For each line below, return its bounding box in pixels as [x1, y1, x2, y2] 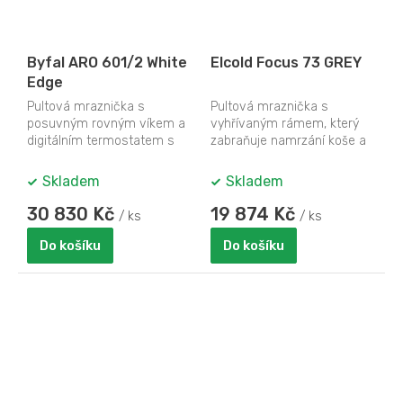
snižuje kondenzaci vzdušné [210, 150, 372, 166]
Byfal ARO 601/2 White [27, 54, 187, 72]
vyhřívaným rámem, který [210, 116, 359, 132]
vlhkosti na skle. [210, 167, 303, 184]
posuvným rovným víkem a [27, 116, 185, 132]
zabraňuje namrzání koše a [210, 133, 366, 149]
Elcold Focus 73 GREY [210, 54, 362, 72]
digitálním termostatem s [27, 133, 175, 149]
